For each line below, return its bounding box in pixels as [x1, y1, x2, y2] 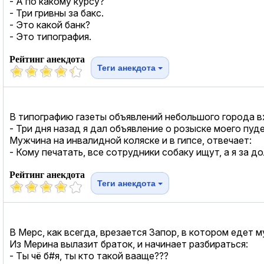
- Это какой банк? [9, 18, 90, 31]
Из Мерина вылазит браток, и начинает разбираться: [9, 237, 248, 250]
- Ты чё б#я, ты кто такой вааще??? [9, 249, 169, 262]
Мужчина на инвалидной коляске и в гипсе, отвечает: [9, 134, 252, 146]
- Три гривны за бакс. [9, 6, 104, 19]
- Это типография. [9, 30, 91, 42]
